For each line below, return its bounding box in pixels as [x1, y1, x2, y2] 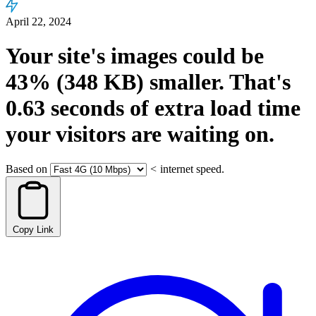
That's [224, 69, 291, 95]
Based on [6, 162, 47, 175]
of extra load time [124, 95, 300, 121]
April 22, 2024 [6, 16, 71, 28]
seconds [45, 95, 124, 121]
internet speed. [160, 162, 224, 175]
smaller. [144, 69, 224, 95]
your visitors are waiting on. [6, 121, 274, 147]
